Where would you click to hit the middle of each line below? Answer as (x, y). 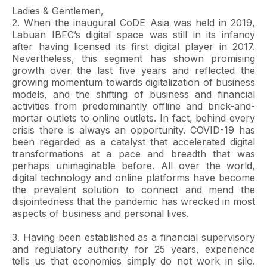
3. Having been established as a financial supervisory (133, 237)
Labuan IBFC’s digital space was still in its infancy (133, 35)
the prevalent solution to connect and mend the (133, 190)
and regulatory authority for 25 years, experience (133, 249)
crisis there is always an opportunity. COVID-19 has (133, 130)
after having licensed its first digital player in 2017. (133, 46)
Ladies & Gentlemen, (58, 11)
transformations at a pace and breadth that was (133, 154)
